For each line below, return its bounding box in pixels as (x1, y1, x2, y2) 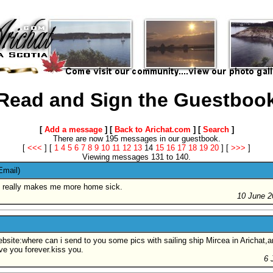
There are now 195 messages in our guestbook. (52, 133, 221, 143)
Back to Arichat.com (114, 124, 191, 134)
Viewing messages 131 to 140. (82, 152, 191, 161)
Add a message (44, 124, 102, 134)
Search (202, 124, 229, 134)
